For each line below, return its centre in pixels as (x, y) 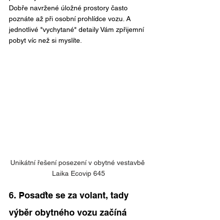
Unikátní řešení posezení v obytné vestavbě (79, 163)
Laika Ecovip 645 (79, 174)
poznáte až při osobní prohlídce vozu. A (71, 19)
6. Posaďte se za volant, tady (70, 195)
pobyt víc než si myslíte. (45, 41)
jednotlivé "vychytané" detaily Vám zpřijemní (77, 30)
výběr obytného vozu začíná (68, 213)
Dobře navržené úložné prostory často (69, 8)
